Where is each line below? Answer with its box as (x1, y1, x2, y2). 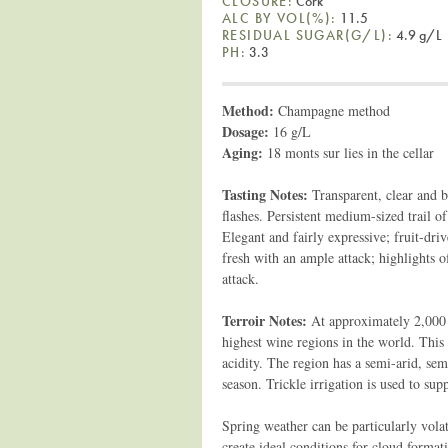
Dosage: (222, 120, 273, 142)
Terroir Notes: (222, 309, 311, 331)
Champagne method (274, 100, 390, 120)
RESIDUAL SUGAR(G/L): (222, 25, 393, 44)
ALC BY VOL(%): (222, 8, 337, 27)
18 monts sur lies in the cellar (267, 142, 434, 162)
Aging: (222, 141, 267, 163)
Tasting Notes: (222, 183, 308, 205)
